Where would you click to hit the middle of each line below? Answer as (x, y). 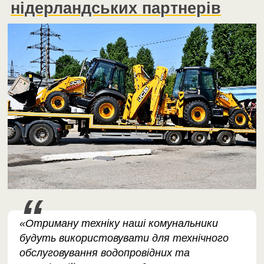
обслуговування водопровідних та (105, 253)
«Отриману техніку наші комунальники (119, 224)
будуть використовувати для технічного (124, 238)
